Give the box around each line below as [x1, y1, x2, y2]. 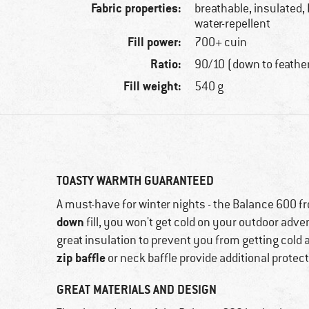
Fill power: [128, 34, 182, 50]
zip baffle [57, 250, 106, 266]
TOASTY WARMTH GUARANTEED [57, 172, 214, 189]
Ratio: [150, 56, 182, 72]
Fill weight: [123, 78, 182, 94]
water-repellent [195, 16, 271, 32]
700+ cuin [195, 34, 248, 50]
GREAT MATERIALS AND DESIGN [57, 281, 217, 298]
